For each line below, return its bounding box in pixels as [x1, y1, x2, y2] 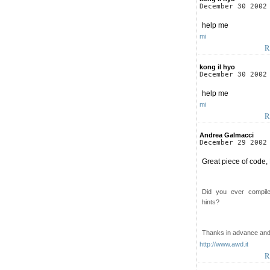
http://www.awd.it [199, 240, 248, 248]
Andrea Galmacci [199, 131, 254, 139]
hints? [202, 198, 219, 206]
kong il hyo [199, 63, 235, 71]
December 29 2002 [199, 138, 267, 146]
